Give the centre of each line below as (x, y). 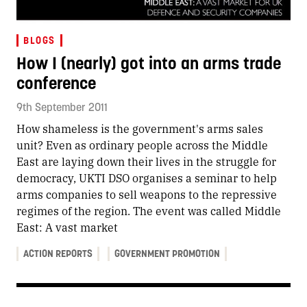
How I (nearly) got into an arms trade (149, 63)
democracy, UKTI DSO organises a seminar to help (147, 177)
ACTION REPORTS (58, 253)
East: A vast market (67, 227)
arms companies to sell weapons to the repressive (147, 194)
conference (56, 83)
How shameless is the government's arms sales (140, 128)
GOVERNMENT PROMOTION (167, 253)
